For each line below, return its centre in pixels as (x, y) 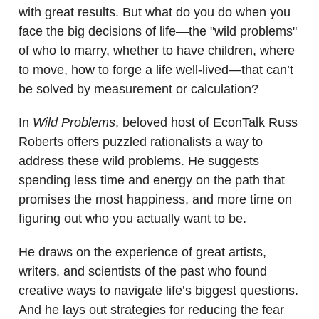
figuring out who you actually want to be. (132, 219)
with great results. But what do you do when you (155, 12)
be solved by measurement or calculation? (138, 89)
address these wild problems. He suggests (139, 161)
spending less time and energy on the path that (152, 181)
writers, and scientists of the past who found (143, 272)
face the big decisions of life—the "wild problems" (158, 32)
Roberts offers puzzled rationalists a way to (141, 142)
